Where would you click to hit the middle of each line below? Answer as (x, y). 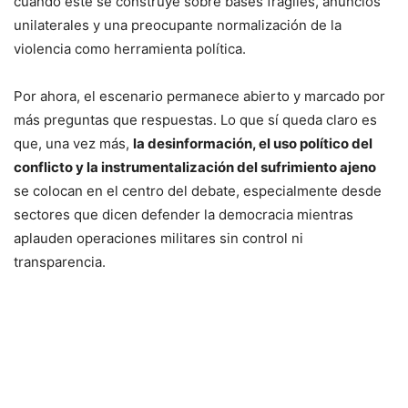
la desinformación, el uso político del (253, 144)
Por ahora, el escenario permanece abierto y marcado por (199, 97)
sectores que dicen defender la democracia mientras (184, 215)
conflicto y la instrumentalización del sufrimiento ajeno (195, 168)
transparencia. (60, 262)
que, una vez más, (73, 144)
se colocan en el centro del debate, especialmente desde (198, 191)
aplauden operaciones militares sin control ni (158, 239)
